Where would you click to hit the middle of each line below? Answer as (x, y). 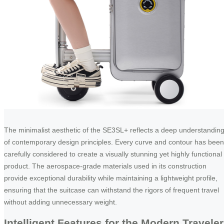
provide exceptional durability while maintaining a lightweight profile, (111, 178)
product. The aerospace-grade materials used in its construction (105, 166)
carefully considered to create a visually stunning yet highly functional (113, 154)
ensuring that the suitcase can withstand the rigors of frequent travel (111, 190)
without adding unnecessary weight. (60, 202)
